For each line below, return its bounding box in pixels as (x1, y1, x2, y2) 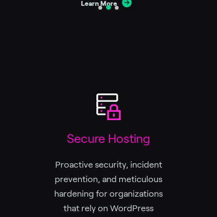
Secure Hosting (67, 132, 150, 145)
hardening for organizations (54, 188, 163, 199)
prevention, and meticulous (55, 174, 162, 184)
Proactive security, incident (55, 159, 162, 170)
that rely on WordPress (63, 203, 154, 213)
